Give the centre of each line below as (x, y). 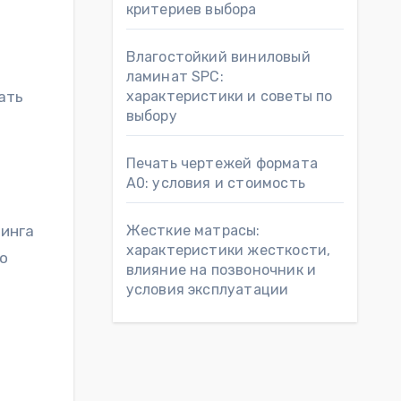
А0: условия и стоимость (216, 183)
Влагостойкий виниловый (218, 57)
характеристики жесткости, (228, 250)
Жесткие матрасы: (193, 230)
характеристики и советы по (229, 96)
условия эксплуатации (207, 290)
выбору (151, 116)
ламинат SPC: (175, 77)
